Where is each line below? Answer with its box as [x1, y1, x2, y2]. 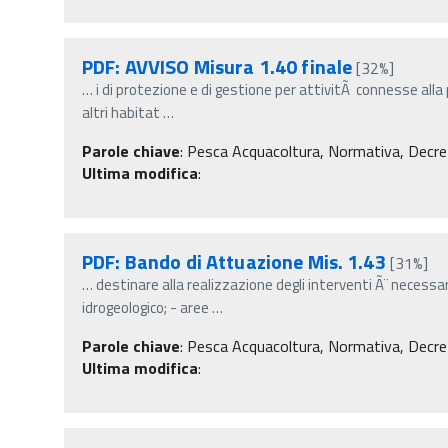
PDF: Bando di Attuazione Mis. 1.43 [82, 245, 386, 277]
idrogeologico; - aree [82, 295, 209, 319]
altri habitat [82, 100, 160, 124]
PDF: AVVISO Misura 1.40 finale [82, 50, 353, 82]
